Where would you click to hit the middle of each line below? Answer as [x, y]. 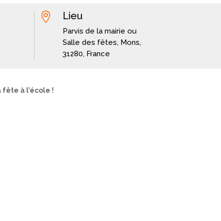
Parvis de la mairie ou [100, 31]
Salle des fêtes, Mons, [102, 42]
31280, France [87, 54]
